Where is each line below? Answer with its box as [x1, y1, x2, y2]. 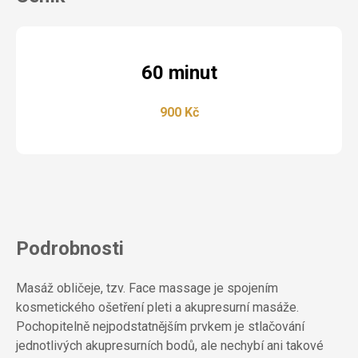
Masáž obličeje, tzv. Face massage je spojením [16, 280, 278, 296]
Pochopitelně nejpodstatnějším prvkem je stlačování [16, 319, 304, 334]
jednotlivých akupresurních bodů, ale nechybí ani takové [16, 338, 324, 353]
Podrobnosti [16, 237, 124, 260]
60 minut [141, 62, 217, 84]
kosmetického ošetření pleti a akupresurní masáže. [16, 300, 299, 315]
